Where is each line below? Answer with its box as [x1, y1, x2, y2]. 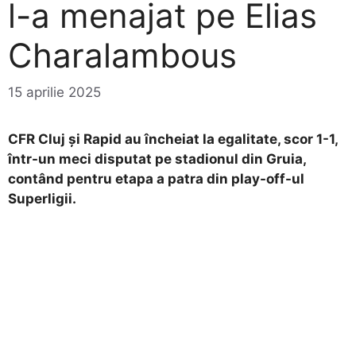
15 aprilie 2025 [8, 83, 101, 100]
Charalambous [8, 35, 237, 76]
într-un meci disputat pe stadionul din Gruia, [8, 150, 306, 167]
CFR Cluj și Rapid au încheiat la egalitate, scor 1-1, [8, 130, 338, 147]
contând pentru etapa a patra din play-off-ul [8, 170, 304, 187]
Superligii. [8, 190, 76, 207]
